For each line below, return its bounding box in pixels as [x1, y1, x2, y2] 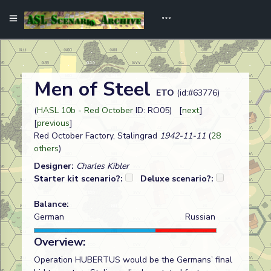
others [34, 143, 59, 154]
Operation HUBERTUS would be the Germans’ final [34, 254, 232, 266]
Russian [185, 211, 215, 223]
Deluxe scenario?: [140, 173, 216, 184]
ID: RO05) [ [133, 105, 182, 116]
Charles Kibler [76, 160, 129, 172]
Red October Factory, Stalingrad [34, 130, 157, 142]
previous [37, 117, 70, 129]
